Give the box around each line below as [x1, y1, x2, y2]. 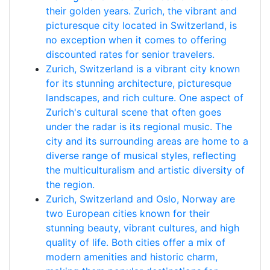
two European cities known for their [46, 207, 210, 219]
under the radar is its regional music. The [46, 121, 232, 133]
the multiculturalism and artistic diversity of [46, 164, 245, 176]
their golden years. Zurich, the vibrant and [46, 5, 237, 17]
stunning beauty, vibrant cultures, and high [46, 222, 239, 234]
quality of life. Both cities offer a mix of [46, 236, 225, 248]
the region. [46, 178, 95, 190]
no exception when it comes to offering [46, 34, 227, 46]
